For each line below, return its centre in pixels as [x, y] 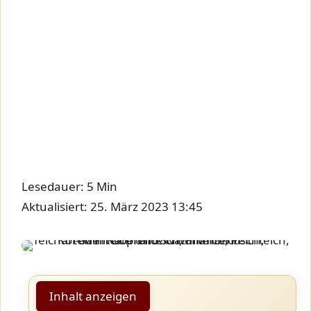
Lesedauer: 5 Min [69, 186]
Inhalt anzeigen [93, 296]
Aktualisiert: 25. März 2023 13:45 [112, 206]
